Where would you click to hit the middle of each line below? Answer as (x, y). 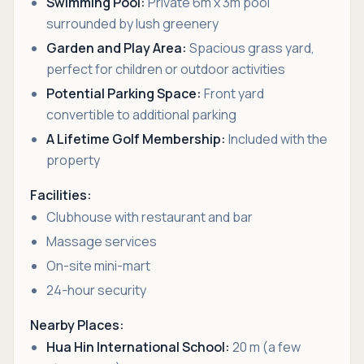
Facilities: (61, 195)
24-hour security (96, 290)
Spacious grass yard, (251, 48)
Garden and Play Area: (117, 48)
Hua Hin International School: (138, 347)
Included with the (277, 139)
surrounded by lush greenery (132, 24)
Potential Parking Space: (124, 93)
